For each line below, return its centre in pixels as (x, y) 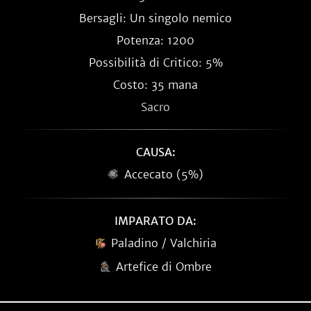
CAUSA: (155, 152)
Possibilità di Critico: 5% (155, 62)
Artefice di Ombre (164, 267)
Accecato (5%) (164, 174)
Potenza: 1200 (155, 40)
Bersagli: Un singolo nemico (155, 18)
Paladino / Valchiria (164, 243)
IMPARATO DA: (155, 221)
